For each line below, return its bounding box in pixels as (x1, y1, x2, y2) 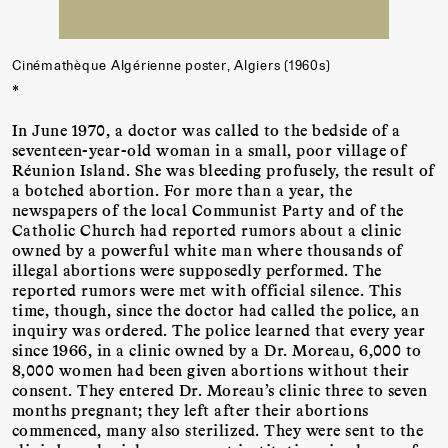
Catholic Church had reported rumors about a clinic (12, 219, 402, 239)
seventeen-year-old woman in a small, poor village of (12, 139, 407, 159)
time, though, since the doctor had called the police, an (12, 299, 420, 319)
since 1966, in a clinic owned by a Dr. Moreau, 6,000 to (12, 339, 422, 359)
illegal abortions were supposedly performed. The (12, 259, 382, 279)
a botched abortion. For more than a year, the (12, 179, 353, 199)
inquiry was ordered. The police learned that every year (12, 319, 426, 339)
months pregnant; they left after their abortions (12, 399, 369, 419)
